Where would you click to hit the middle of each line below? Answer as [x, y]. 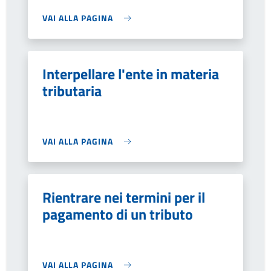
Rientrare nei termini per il [124, 197]
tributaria [72, 91]
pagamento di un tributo [118, 214]
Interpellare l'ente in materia [131, 74]
